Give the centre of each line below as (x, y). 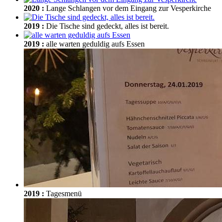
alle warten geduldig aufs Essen (95, 44)
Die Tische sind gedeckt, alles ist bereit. (108, 26)
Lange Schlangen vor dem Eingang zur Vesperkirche (129, 8)
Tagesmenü (64, 194)
